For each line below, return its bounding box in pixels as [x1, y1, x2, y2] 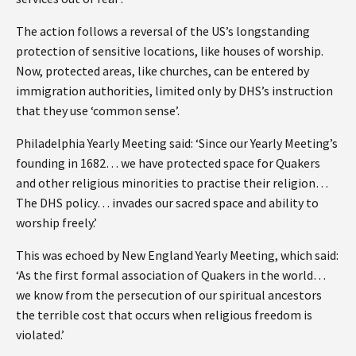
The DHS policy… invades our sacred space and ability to [16, 194, 319, 211]
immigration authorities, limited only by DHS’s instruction [16, 82, 333, 99]
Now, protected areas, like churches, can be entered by [16, 62, 309, 79]
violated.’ [16, 326, 64, 342]
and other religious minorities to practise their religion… [16, 174, 328, 191]
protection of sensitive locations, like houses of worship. [16, 42, 323, 59]
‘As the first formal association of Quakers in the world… [16, 266, 326, 283]
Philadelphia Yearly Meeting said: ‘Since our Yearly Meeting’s [16, 134, 338, 151]
